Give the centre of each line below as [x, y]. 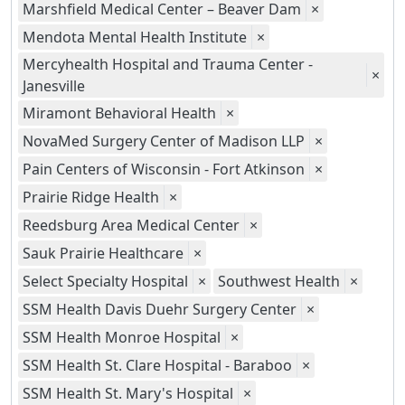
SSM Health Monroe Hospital [122, 337]
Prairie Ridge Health [91, 197]
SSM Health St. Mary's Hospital [128, 393]
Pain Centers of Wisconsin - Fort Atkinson [164, 169]
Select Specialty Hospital [105, 281]
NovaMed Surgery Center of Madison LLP [164, 141]
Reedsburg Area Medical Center [131, 225]
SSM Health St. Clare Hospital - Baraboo [157, 365]
